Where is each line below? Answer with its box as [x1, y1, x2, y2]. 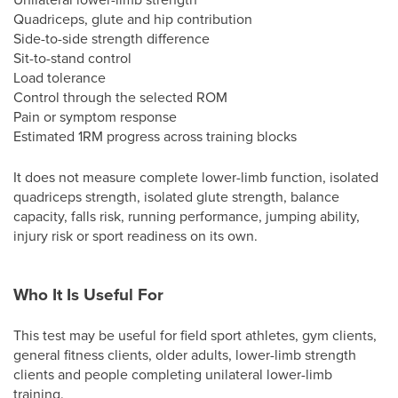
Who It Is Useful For [13, 282, 163, 306]
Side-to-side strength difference [13, 28, 210, 48]
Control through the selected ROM [13, 87, 227, 107]
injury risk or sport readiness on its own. [13, 226, 258, 245]
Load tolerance [13, 68, 106, 87]
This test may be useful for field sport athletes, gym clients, [13, 325, 377, 345]
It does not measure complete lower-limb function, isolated [13, 167, 378, 187]
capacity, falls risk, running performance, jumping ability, [13, 206, 360, 226]
